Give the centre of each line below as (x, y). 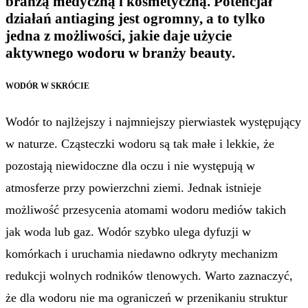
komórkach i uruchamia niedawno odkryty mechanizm (142, 254)
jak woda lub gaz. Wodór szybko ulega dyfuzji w (128, 232)
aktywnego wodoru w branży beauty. (120, 53)
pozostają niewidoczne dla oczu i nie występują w (130, 166)
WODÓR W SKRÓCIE (47, 86)
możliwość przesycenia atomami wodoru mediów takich (146, 210)
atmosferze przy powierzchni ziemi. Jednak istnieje (133, 188)
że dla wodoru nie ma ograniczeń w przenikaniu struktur (146, 298)
